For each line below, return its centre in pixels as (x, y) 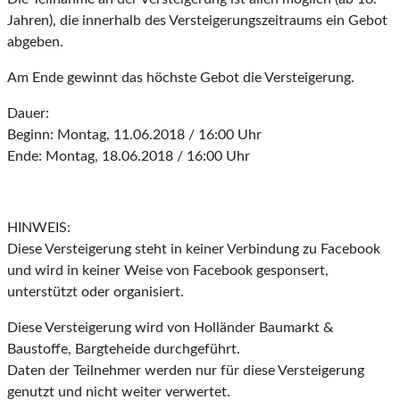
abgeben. (35, 42)
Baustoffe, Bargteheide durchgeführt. (124, 350)
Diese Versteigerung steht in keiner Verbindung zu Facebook (194, 250)
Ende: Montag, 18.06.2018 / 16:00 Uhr (129, 157)
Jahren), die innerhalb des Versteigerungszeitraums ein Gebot (197, 21)
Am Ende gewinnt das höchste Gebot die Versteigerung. (181, 78)
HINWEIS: (39, 228)
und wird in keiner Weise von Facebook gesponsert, (168, 271)
